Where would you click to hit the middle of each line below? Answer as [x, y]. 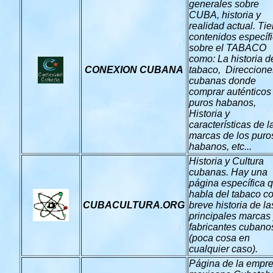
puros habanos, [224, 103]
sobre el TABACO [228, 48]
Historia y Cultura [226, 161]
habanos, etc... [220, 147]
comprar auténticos [230, 92]
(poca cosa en [219, 238]
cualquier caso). [223, 249]
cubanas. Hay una [228, 172]
